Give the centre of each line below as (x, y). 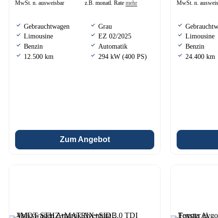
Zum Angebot (85, 139)
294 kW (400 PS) (123, 56)
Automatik (113, 47)
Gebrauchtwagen (47, 26)
